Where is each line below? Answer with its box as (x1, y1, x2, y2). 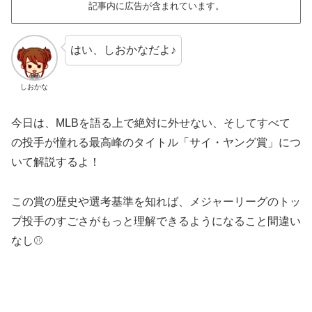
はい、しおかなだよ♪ (70, 43, 176, 56)
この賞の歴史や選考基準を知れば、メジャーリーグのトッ (11, 195, 301, 208)
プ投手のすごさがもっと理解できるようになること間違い (11, 214, 301, 227)
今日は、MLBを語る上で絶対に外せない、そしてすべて (11, 116, 290, 129)
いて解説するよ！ (11, 155, 100, 168)
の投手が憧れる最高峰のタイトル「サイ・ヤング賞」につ (11, 136, 301, 148)
